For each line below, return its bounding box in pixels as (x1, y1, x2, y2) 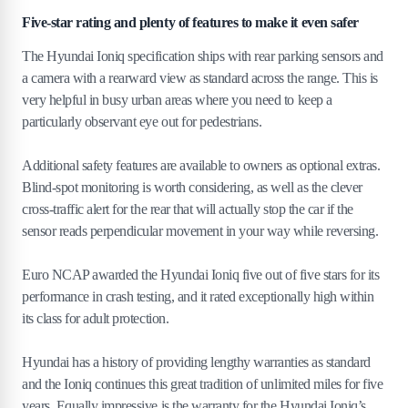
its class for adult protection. (22, 311, 169, 327)
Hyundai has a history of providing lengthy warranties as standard (22, 354, 371, 371)
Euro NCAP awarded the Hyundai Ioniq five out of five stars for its (22, 267, 380, 283)
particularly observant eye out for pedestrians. (22, 114, 262, 130)
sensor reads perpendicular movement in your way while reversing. (22, 223, 379, 240)
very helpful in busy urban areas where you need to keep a (22, 92, 332, 108)
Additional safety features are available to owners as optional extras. (22, 158, 381, 174)
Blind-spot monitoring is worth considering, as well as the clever (22, 179, 362, 196)
